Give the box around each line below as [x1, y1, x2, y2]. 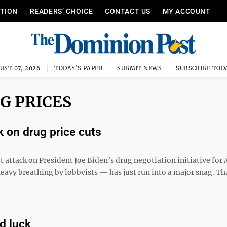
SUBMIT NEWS [117, 65, 162, 72]
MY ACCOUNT [162, 7, 211, 15]
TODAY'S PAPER [54, 65, 103, 72]
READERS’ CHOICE [29, 7, 93, 15]
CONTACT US [105, 7, 150, 15]
